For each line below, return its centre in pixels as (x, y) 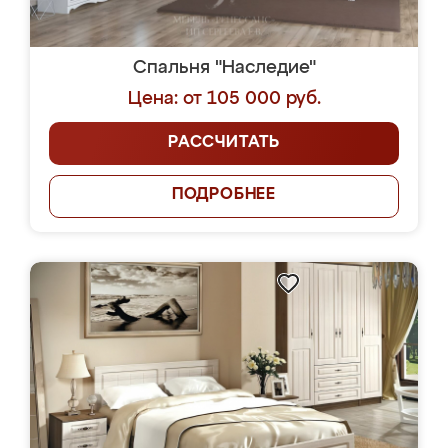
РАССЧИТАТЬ (224, 143)
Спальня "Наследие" (224, 68)
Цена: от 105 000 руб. (224, 99)
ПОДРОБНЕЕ (224, 195)
